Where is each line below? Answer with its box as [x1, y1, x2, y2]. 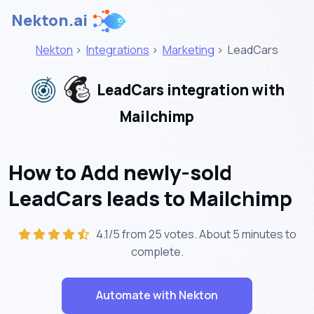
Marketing [163, 42, 214, 57]
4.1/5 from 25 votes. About [91, 226, 233, 242]
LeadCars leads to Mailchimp [8, 184, 292, 212]
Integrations [86, 42, 149, 57]
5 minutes [232, 226, 283, 242]
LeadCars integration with [94, 80, 285, 100]
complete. [130, 243, 184, 259]
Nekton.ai [11, 10, 88, 31]
